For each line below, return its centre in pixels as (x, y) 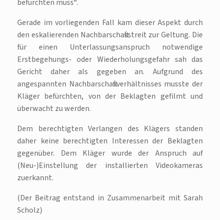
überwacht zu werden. (54, 109)
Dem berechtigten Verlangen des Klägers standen (110, 129)
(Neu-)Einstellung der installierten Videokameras (110, 166)
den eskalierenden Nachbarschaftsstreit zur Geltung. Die (110, 35)
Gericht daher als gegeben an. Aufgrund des (110, 72)
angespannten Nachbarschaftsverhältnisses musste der (110, 84)
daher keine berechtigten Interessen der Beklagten (110, 141)
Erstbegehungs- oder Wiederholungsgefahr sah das (110, 60)
